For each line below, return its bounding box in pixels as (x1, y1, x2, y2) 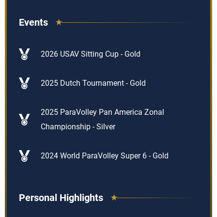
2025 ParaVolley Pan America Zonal (41, 108, 164, 117)
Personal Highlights (19, 192, 103, 203)
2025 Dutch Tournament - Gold (41, 78, 146, 88)
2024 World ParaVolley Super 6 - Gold (41, 151, 169, 160)
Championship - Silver (41, 122, 115, 131)
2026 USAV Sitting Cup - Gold (41, 49, 140, 59)
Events (19, 16, 48, 28)
